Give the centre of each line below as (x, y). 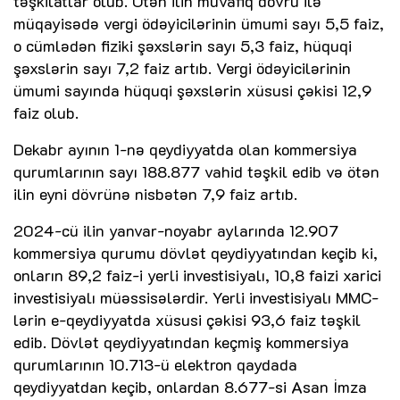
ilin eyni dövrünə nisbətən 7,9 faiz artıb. (155, 194)
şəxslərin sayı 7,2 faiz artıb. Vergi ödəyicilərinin (182, 68)
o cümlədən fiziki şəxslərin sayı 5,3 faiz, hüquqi (183, 46)
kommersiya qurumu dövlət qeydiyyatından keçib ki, (196, 253)
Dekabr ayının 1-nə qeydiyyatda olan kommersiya (185, 150)
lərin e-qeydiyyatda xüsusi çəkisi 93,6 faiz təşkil (187, 320)
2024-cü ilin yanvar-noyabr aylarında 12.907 (176, 231)
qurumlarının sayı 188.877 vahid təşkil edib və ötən (196, 172)
